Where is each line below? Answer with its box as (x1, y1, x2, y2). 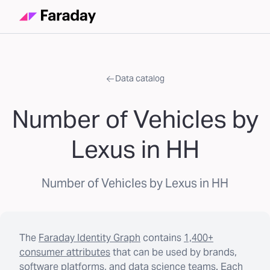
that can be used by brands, (113, 246, 237, 259)
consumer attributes (19, 246, 110, 259)
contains (143, 231, 181, 244)
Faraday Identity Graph (39, 231, 140, 244)
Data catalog (115, 73, 165, 84)
